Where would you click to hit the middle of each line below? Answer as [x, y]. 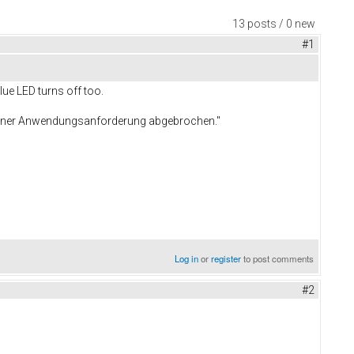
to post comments [278, 259]
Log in [187, 259]
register [226, 259]
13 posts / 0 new [274, 24]
